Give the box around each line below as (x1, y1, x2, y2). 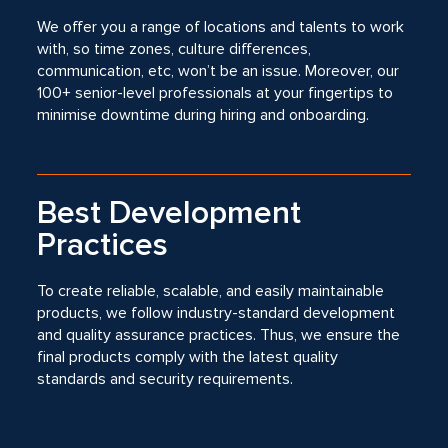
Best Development (37, 194, 302, 233)
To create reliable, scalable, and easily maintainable (37, 281, 385, 301)
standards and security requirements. (37, 369, 294, 389)
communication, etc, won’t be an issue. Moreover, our (37, 61, 400, 81)
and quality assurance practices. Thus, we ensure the (37, 325, 401, 345)
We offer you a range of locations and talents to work (37, 17, 405, 37)
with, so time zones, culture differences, (37, 39, 312, 59)
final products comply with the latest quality (37, 347, 339, 367)
